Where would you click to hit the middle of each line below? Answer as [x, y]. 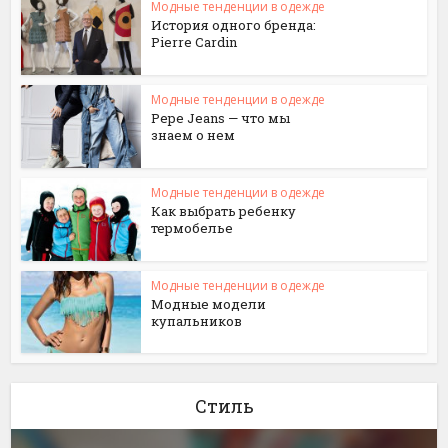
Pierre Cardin [194, 42]
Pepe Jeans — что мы [221, 118]
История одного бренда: [234, 25]
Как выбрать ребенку [224, 210]
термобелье [192, 227]
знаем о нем [193, 135]
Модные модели [209, 303]
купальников [197, 320]
